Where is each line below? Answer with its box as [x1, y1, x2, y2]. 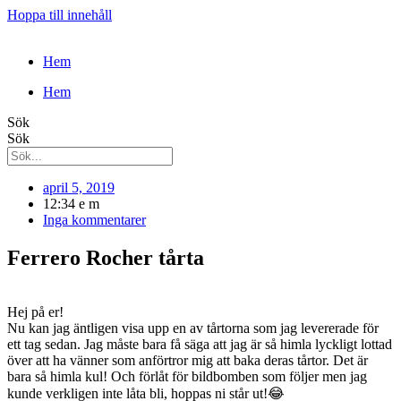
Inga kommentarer [43, 212, 146, 227]
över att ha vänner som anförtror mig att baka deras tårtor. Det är [7, 352, 368, 368]
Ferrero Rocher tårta [7, 245, 204, 269]
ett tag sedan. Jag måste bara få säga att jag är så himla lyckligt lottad [7, 336, 392, 352]
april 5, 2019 [43, 180, 115, 195]
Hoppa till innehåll [7, 7, 112, 22]
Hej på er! [7, 303, 64, 320]
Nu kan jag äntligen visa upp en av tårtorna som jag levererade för [7, 320, 379, 336]
